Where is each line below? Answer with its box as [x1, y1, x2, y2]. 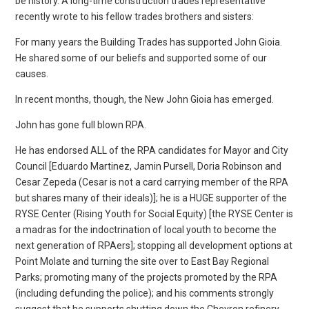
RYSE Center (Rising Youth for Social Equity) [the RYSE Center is [15, 208, 294, 219]
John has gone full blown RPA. [15, 119, 147, 130]
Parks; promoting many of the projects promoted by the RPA [15, 271, 278, 283]
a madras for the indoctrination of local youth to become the [15, 223, 277, 235]
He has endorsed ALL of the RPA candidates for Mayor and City [15, 144, 289, 156]
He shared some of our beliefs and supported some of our [15, 52, 268, 63]
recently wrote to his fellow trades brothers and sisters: [15, 10, 255, 22]
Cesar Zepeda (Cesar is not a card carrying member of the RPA [15, 176, 289, 188]
